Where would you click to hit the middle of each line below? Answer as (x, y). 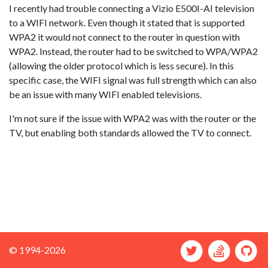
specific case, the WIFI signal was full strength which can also (133, 80)
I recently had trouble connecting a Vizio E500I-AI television (132, 8)
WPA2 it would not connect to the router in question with (124, 37)
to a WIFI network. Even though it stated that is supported (127, 22)
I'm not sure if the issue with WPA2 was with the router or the (133, 118)
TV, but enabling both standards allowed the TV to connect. (130, 133)
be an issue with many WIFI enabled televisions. (105, 94)
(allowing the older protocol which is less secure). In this (121, 66)
